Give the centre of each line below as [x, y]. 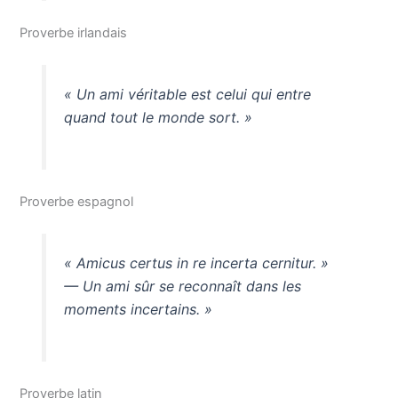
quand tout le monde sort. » [158, 118]
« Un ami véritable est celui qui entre [187, 95]
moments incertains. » [138, 310]
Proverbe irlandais [74, 33]
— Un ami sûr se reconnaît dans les [182, 287]
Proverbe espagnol [77, 201]
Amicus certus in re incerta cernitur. [196, 263]
